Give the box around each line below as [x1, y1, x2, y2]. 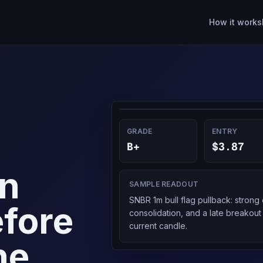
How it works [209, 17, 262, 27]
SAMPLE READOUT [129, 180, 199, 188]
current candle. [129, 221, 187, 231]
